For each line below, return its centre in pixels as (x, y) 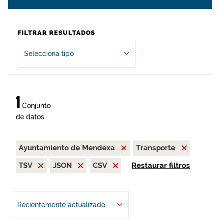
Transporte (157, 148)
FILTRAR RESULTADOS (56, 33)
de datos (30, 117)
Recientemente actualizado (61, 205)
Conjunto (35, 106)
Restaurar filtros (161, 165)
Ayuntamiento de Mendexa (68, 148)
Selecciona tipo (49, 54)
